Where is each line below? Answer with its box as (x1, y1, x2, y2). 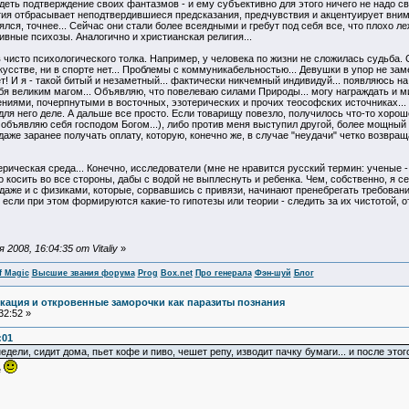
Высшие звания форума (31, 268, 135, 278)
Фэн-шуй (254, 268, 291, 278)
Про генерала (194, 268, 252, 278)
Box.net (160, 268, 193, 278)
